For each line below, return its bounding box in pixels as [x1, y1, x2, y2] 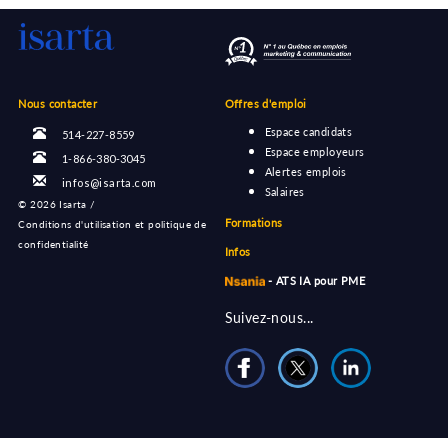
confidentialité [18, 238, 89, 250]
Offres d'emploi [224, 97, 307, 110]
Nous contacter [18, 97, 98, 110]
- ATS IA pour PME [267, 274, 366, 287]
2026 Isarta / [30, 198, 96, 210]
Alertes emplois [264, 165, 347, 178]
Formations [224, 216, 283, 229]
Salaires [264, 185, 305, 198]
